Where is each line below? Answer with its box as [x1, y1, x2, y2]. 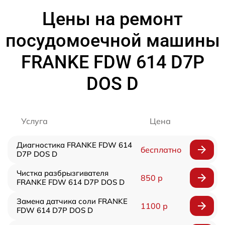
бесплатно [140, 145, 181, 155]
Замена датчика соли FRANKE [17, 196, 128, 206]
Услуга [21, 116, 48, 127]
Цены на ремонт [42, 9, 183, 30]
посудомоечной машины [5, 30, 220, 52]
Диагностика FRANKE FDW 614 [17, 140, 132, 150]
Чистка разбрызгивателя [17, 168, 108, 178]
